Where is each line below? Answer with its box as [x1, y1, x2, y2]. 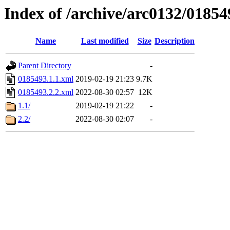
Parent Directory [18, 61, 71, 70]
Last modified [81, 36, 129, 46]
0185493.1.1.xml [18, 74, 73, 84]
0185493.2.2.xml [18, 88, 73, 97]
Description [155, 36, 195, 46]
